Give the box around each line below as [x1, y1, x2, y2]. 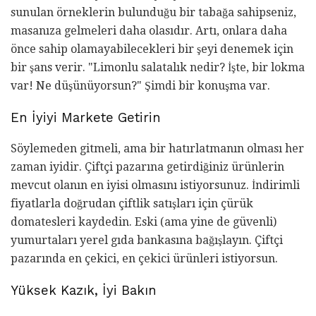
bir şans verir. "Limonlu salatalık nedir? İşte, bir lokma [11, 60, 305, 74]
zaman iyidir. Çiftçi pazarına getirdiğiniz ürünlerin [11, 160, 284, 174]
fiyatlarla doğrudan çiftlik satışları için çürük [11, 197, 253, 211]
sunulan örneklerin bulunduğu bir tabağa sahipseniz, [11, 5, 296, 19]
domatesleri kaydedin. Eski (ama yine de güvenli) [11, 215, 276, 229]
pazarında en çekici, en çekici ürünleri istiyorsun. [11, 252, 278, 266]
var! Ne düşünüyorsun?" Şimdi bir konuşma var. [11, 78, 270, 92]
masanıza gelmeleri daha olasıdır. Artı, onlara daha [11, 23, 287, 37]
